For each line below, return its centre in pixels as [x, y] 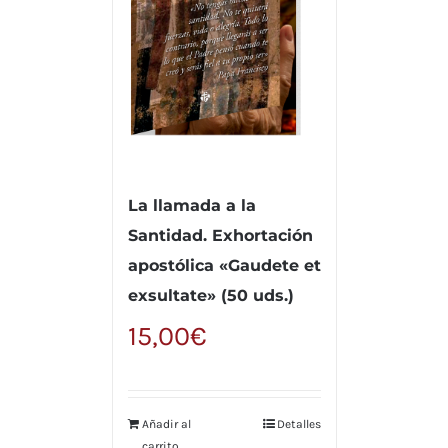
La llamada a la [191, 206]
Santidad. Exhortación [220, 236]
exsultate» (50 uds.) [210, 296]
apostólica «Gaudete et [224, 266]
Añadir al [166, 424]
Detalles [298, 424]
